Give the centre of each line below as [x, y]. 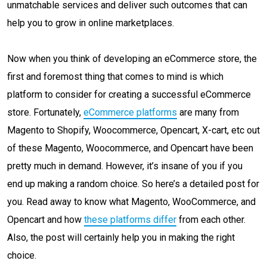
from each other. [211, 220]
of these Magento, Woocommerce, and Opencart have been [130, 148]
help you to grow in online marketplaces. [93, 23]
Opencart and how [46, 220]
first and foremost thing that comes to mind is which [115, 77]
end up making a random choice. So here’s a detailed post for [133, 184]
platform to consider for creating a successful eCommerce [129, 94]
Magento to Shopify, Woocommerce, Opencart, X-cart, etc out [133, 130]
